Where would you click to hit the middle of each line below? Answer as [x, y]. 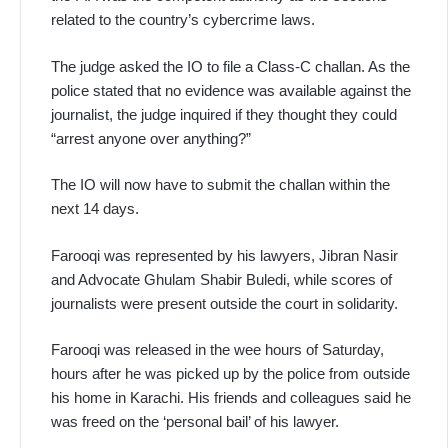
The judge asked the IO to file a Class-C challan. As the [230, 66]
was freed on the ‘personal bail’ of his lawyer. [195, 422]
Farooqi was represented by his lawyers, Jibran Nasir [224, 255]
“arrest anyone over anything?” [151, 138]
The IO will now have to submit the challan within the [220, 185]
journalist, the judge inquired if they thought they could [224, 114]
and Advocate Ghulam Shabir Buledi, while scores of [221, 279]
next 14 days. [95, 209]
